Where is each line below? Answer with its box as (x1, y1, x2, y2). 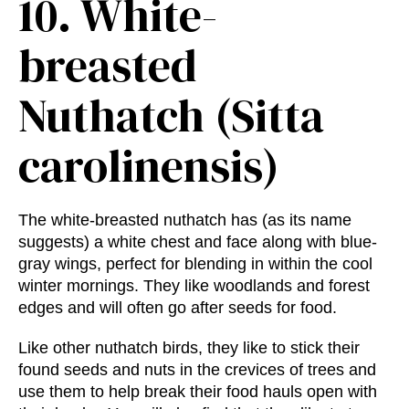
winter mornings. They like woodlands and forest (18, 277, 370, 296)
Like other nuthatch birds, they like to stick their (18, 339, 360, 358)
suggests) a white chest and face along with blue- (18, 233, 377, 252)
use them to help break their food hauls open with (18, 383, 377, 402)
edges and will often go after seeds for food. (18, 299, 337, 318)
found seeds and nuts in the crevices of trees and (18, 361, 376, 380)
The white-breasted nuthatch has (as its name (18, 211, 351, 230)
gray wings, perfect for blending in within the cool (18, 255, 372, 274)
